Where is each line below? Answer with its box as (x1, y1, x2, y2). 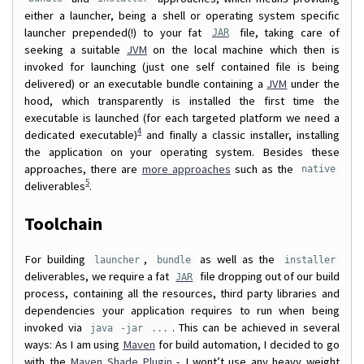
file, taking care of (232, 24, 340, 40)
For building (24, 252, 91, 267)
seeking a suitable (24, 41, 127, 57)
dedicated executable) (24, 127, 138, 142)
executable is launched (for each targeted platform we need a (24, 110, 340, 125)
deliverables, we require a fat (24, 269, 172, 284)
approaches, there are (24, 161, 142, 176)
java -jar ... (90, 323, 168, 335)
